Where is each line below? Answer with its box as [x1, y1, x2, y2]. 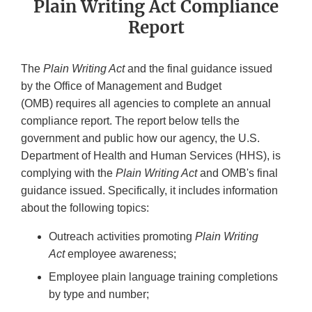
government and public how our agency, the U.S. [21, 132, 260, 145]
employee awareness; [68, 248, 176, 260]
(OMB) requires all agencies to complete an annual [21, 97, 271, 110]
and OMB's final [197, 167, 278, 180]
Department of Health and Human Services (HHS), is [21, 150, 281, 162]
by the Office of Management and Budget [21, 80, 221, 93]
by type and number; [49, 288, 152, 301]
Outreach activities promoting [49, 231, 195, 243]
